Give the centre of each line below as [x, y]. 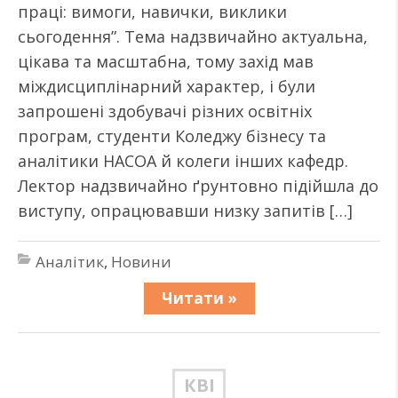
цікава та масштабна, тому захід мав [166, 61]
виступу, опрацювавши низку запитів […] [185, 211]
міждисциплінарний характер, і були [167, 86]
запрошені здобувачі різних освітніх [165, 111]
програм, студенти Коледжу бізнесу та [172, 136]
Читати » [199, 298]
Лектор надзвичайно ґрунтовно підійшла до [198, 186]
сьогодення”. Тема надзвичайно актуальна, [193, 36]
